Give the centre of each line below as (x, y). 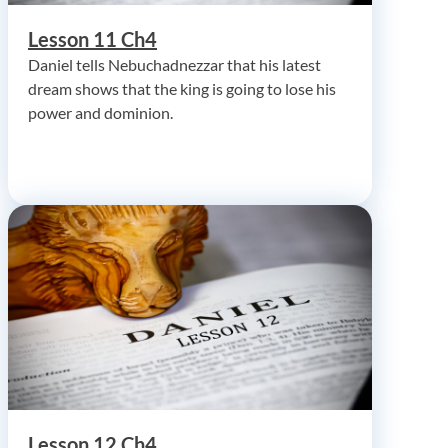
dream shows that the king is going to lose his (182, 88)
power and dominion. (100, 112)
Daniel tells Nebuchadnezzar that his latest (174, 64)
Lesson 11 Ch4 (92, 38)
